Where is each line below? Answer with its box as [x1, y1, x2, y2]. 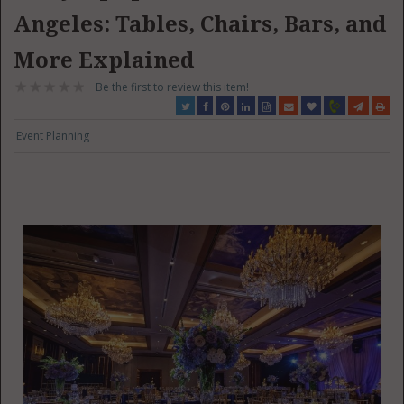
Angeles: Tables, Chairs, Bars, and [14, 12, 387, 37]
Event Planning [16, 128, 90, 143]
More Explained [14, 48, 195, 73]
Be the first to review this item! [96, 79, 250, 95]
